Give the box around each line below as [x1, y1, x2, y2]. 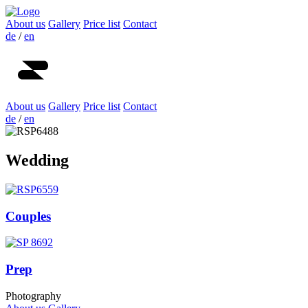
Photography [5, 289, 61, 302]
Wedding [5, 151, 69, 169]
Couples [5, 208, 51, 223]
